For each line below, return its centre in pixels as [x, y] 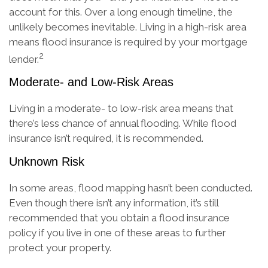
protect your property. [60, 247]
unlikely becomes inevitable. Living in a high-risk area [128, 27]
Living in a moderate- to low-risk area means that [121, 109]
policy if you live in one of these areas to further [118, 232]
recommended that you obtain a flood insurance [119, 217]
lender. [24, 59]
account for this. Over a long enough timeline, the [121, 12]
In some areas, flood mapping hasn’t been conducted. [131, 188]
